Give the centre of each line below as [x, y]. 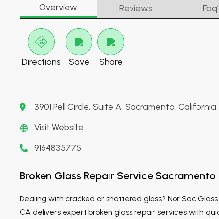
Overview [58, 8]
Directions [41, 62]
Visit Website [59, 127]
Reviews [135, 9]
